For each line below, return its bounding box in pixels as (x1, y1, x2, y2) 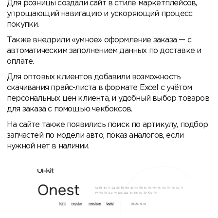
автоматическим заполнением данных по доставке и (7, 47, 201, 55)
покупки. (7, 21, 39, 29)
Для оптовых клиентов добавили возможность (7, 73, 181, 81)
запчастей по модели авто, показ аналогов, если (7, 132, 184, 140)
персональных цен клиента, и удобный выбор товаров (7, 95, 209, 103)
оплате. (7, 58, 34, 66)
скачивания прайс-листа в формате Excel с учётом (7, 84, 192, 92)
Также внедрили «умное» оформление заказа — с (7, 36, 191, 44)
